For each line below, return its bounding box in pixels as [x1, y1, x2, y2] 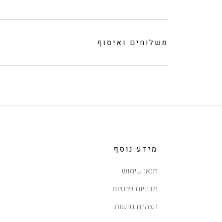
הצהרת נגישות [114, 200, 158, 213]
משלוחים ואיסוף [97, 37, 168, 48]
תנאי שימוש [121, 165, 158, 177]
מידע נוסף [113, 143, 158, 155]
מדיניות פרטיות [111, 182, 158, 195]
